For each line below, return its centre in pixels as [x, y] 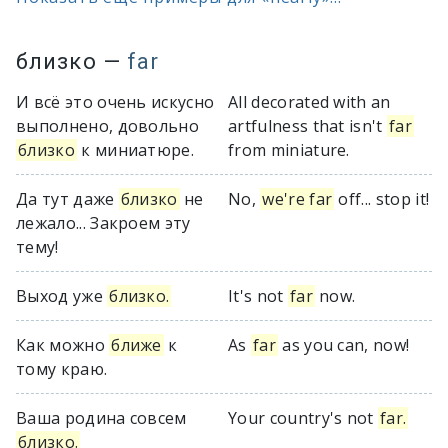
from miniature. [289, 150]
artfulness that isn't [308, 126]
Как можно [63, 345]
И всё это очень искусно [115, 102]
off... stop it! [382, 199]
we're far [297, 199]
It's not [258, 296]
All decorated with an [309, 102]
